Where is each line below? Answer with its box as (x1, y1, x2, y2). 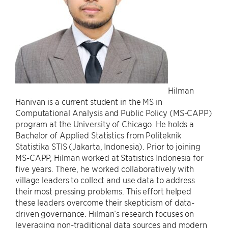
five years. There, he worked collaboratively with (15, 163, 194, 174)
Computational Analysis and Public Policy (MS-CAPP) (15, 107, 212, 118)
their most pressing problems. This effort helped (15, 186, 192, 196)
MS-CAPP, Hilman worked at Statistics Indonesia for (15, 152, 204, 162)
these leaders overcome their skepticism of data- (15, 197, 195, 207)
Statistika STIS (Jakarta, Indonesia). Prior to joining (15, 141, 201, 151)
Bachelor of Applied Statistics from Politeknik (15, 130, 182, 140)
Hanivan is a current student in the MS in (15, 96, 162, 106)
